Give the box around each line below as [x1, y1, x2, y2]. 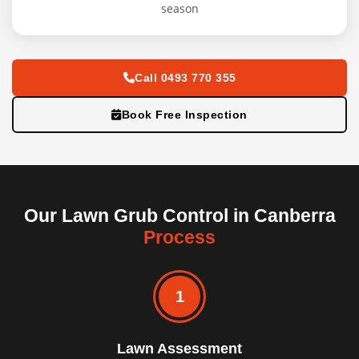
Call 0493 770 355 [135, 71, 236, 85]
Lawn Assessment [117, 341, 242, 357]
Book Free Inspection [121, 108, 248, 122]
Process [143, 227, 216, 248]
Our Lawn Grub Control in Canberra [23, 205, 336, 227]
